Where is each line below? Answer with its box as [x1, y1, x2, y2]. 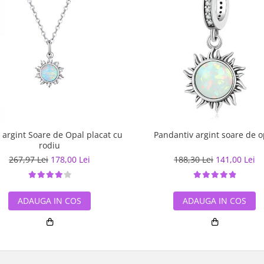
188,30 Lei [174, 154, 213, 165]
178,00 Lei [51, 154, 90, 165]
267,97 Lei [9, 154, 48, 165]
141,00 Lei [216, 154, 255, 165]
